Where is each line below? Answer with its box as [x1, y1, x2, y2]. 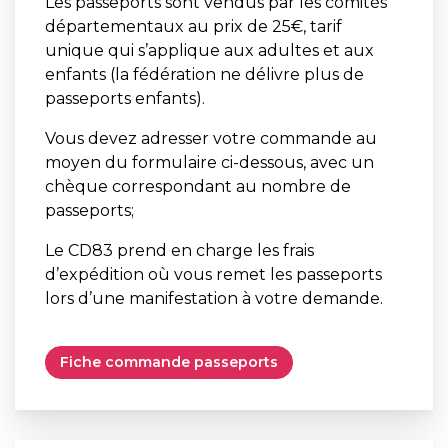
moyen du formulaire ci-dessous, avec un [45, 152, 374, 172]
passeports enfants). [45, 88, 205, 108]
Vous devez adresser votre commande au [45, 128, 377, 148]
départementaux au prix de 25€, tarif [45, 16, 342, 36]
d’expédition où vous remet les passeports [45, 264, 382, 284]
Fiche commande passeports [60, 352, 278, 371]
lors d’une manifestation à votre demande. [45, 288, 383, 308]
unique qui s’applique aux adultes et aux [45, 40, 374, 60]
